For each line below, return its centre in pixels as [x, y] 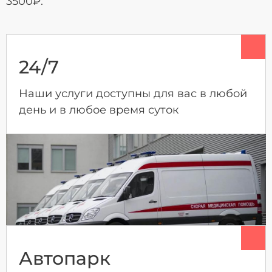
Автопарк [65, 258]
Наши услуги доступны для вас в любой [133, 93]
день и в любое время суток [99, 110]
